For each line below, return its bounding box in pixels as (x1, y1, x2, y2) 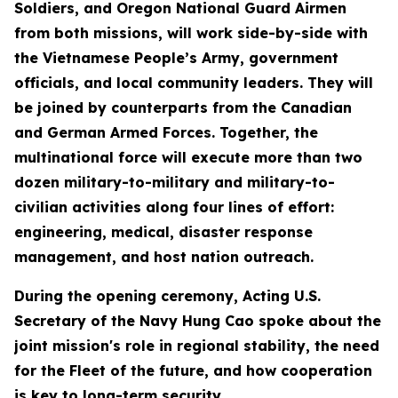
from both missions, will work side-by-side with (14, 24, 368, 42)
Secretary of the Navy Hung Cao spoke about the (14, 312, 381, 330)
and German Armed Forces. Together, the (14, 123, 318, 141)
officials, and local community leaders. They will (14, 74, 373, 92)
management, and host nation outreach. (14, 248, 314, 266)
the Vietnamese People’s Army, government (14, 49, 338, 67)
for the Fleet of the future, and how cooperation (14, 362, 372, 379)
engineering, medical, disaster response (14, 223, 313, 241)
